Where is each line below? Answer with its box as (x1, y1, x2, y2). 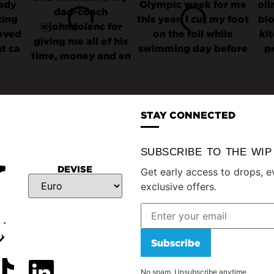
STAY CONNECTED (140, 109, 235, 121)
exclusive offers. (140, 180, 217, 193)
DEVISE (57, 164, 93, 175)
